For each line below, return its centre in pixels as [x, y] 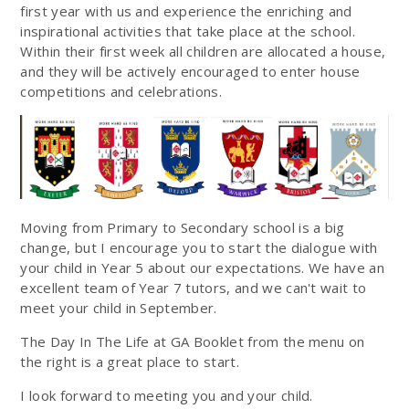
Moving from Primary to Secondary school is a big [183, 227]
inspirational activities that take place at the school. [188, 31]
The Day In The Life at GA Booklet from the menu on [193, 341]
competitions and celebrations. [123, 91]
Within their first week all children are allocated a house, [203, 51]
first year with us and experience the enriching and [186, 11]
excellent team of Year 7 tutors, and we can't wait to [194, 287]
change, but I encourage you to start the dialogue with [199, 247]
